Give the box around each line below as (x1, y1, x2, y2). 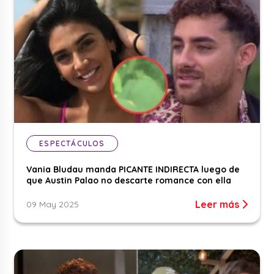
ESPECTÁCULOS (39, 139, 105, 149)
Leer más (194, 198, 242, 211)
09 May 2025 (26, 199, 80, 210)
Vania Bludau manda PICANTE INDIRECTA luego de (26, 164, 240, 176)
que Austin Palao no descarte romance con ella (26, 175, 232, 187)
